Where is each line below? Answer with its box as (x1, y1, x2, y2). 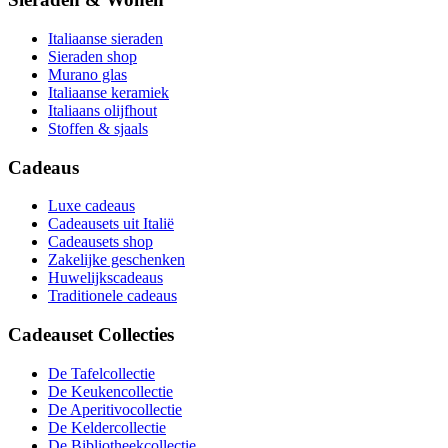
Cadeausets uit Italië (48, 215, 174, 233)
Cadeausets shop (48, 233, 153, 251)
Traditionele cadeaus (48, 287, 177, 305)
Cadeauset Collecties (8, 324, 174, 346)
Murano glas (48, 65, 127, 83)
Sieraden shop (48, 47, 137, 65)
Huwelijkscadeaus (48, 269, 163, 287)
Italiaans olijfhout (48, 101, 157, 119)
